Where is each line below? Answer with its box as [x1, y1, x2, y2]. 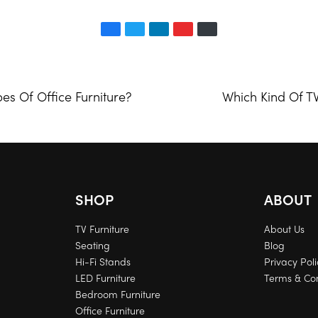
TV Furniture [75, 221, 129, 236]
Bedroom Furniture [75, 286, 160, 301]
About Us [264, 221, 305, 236]
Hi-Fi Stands [75, 253, 131, 268]
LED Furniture [75, 270, 136, 285]
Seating [75, 237, 110, 252]
